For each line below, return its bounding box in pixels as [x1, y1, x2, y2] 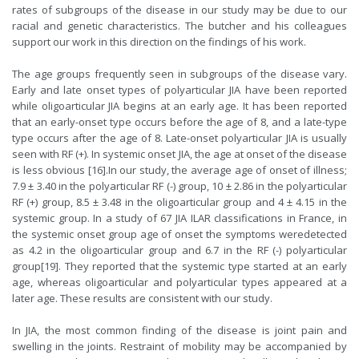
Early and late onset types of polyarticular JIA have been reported [12, 83, 347, 97]
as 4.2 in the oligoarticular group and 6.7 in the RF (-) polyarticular [12, 243, 347, 257]
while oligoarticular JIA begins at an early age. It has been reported [12, 99, 347, 113]
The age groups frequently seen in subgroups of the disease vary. [12, 67, 347, 81]
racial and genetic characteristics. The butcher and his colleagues [12, 18, 347, 33]
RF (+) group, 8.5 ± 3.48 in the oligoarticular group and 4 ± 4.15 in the [12, 195, 347, 209]
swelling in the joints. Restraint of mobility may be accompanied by [12, 339, 347, 353]
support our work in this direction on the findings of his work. [12, 34, 306, 49]
